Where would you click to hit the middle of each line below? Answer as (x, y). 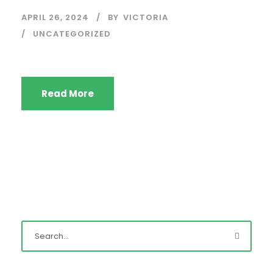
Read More (68, 94)
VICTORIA (146, 17)
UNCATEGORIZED (72, 34)
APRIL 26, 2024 (55, 17)
